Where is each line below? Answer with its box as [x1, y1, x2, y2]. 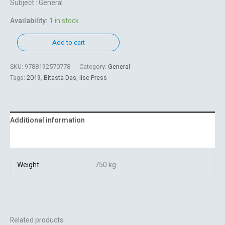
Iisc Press [79, 73, 107, 83]
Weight [17, 160, 39, 171]
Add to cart [52, 37, 85, 47]
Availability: [10, 15, 48, 26]
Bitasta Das [44, 73, 76, 83]
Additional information [10, 115, 85, 126]
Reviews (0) [10, 133, 48, 144]
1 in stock [49, 15, 79, 26]
